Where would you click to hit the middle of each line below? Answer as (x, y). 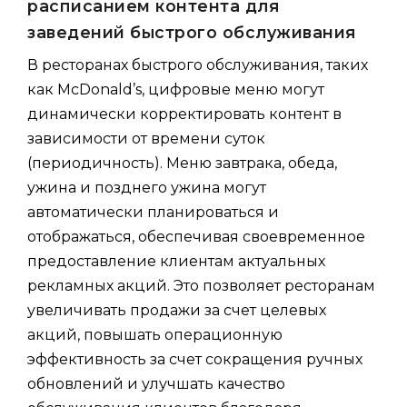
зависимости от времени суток (146, 139)
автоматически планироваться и (153, 213)
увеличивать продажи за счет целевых (177, 311)
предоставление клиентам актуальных (176, 262)
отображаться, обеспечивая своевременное (196, 237)
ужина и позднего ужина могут (147, 188)
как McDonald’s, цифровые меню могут (176, 90)
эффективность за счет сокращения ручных (195, 360)
